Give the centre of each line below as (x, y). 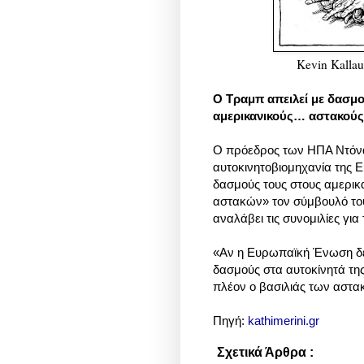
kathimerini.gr (284, 321)
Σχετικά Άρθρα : (265, 353)
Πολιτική (331, 354)
